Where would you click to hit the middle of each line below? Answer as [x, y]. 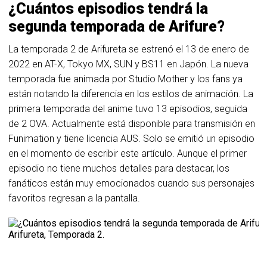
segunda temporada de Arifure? [117, 27]
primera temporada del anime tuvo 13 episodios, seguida [128, 109]
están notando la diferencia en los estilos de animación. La [131, 94]
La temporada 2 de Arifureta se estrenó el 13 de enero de [129, 49]
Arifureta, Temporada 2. [56, 235]
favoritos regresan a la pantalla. [74, 198]
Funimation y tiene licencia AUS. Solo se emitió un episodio [131, 139]
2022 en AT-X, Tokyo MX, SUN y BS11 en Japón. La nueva [128, 64]
